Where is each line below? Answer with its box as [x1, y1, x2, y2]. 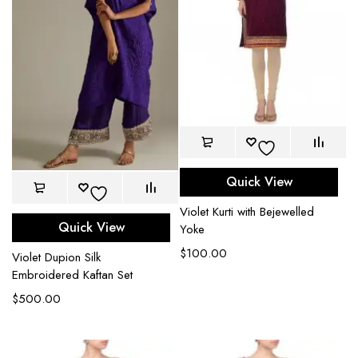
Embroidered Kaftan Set [12, 266, 133, 284]
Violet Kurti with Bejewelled [180, 203, 314, 221]
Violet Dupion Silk [12, 249, 101, 267]
